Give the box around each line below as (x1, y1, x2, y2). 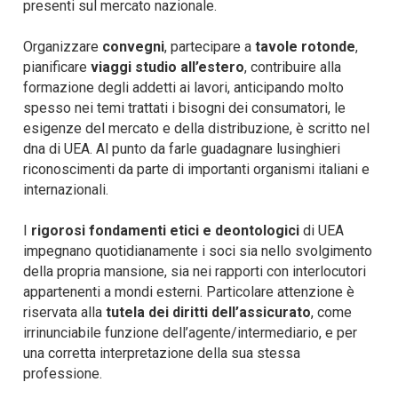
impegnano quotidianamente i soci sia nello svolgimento (23, 243, 373, 259)
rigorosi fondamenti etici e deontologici (31, 222, 300, 239)
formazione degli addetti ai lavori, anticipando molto (23, 79, 345, 96)
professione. (23, 365, 103, 382)
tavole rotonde (255, 38, 356, 55)
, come (311, 304, 353, 321)
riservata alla (23, 304, 107, 321)
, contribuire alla (244, 59, 342, 76)
